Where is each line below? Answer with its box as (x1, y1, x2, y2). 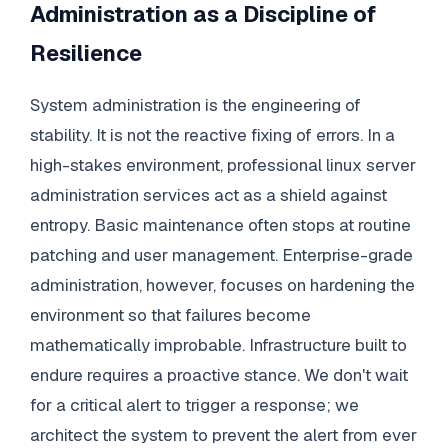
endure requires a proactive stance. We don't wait (29, 363, 408, 386)
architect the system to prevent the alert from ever (29, 423, 417, 446)
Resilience (29, 39, 142, 68)
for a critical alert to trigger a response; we (29, 393, 359, 416)
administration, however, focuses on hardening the (29, 273, 415, 296)
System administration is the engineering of (29, 93, 361, 116)
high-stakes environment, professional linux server (29, 153, 416, 176)
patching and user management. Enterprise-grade (29, 243, 413, 266)
